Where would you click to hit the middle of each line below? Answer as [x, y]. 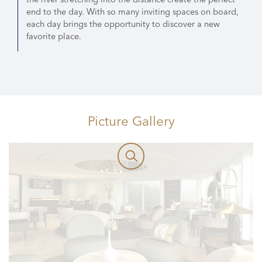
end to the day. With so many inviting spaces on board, [132, 11]
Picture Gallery [131, 121]
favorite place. [54, 36]
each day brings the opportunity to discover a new [123, 24]
